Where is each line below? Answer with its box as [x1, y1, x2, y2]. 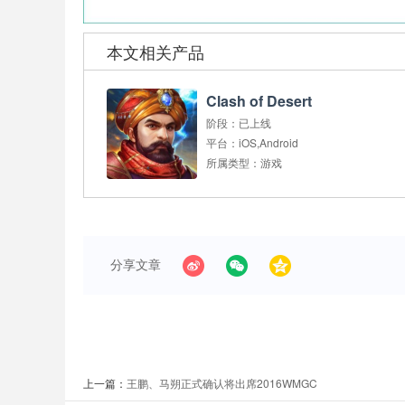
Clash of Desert [206, 89, 312, 111]
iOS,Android [239, 134, 298, 150]
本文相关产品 [107, 39, 204, 63]
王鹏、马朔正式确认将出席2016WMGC [127, 374, 317, 391]
